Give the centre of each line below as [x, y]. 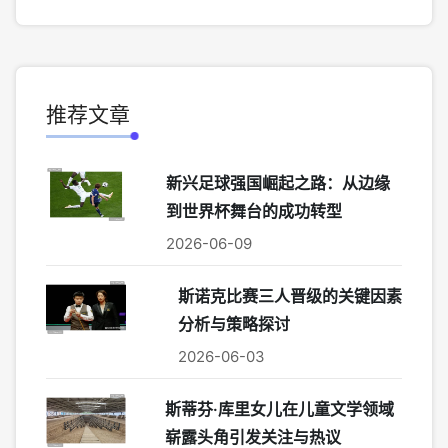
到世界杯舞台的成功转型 [253, 211]
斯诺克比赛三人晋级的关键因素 [289, 296]
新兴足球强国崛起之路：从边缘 [277, 183]
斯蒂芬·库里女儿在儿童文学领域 [279, 409]
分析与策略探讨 [233, 324]
